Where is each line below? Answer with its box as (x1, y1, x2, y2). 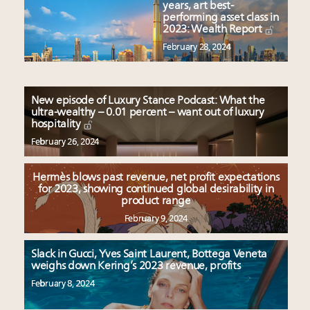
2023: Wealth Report (163, 24, 265, 36)
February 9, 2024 (124, 215, 188, 224)
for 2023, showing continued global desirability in (38, 184, 274, 196)
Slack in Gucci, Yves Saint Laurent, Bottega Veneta (31, 249, 268, 261)
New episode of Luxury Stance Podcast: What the (31, 95, 265, 107)
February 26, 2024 (31, 138, 99, 147)
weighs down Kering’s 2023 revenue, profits (31, 261, 241, 273)
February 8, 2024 (31, 280, 95, 289)
